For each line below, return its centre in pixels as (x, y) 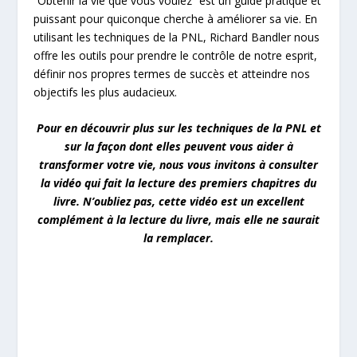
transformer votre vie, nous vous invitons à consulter (178, 164)
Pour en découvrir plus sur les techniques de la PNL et (178, 127)
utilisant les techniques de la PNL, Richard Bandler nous (177, 37)
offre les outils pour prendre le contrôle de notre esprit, (176, 55)
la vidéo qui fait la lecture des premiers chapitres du (178, 182)
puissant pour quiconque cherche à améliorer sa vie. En (176, 18)
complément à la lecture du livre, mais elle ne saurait (178, 219)
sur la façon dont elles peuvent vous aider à (178, 146)
